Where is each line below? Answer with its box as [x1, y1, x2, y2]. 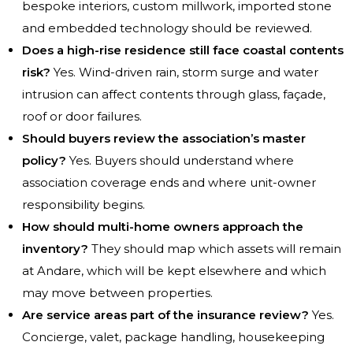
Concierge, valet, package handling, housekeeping [22, 329, 325, 345]
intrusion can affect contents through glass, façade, [22, 87, 325, 102]
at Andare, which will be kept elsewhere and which [22, 263, 326, 279]
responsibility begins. [22, 197, 145, 213]
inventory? [22, 241, 88, 257]
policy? [22, 153, 66, 169]
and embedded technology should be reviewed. [22, 20, 312, 36]
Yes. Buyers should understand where [66, 153, 294, 169]
